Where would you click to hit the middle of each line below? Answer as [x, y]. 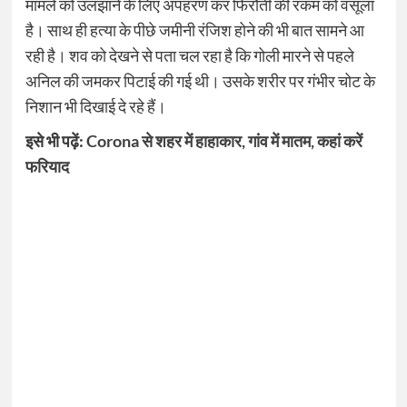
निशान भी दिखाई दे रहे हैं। [95, 107]
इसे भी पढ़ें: [55, 141]
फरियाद [47, 167]
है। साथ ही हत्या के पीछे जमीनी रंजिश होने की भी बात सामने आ [194, 30]
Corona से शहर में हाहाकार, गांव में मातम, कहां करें [224, 141]
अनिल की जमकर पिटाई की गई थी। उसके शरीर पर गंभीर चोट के [200, 81]
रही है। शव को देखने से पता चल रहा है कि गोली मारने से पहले [189, 56]
